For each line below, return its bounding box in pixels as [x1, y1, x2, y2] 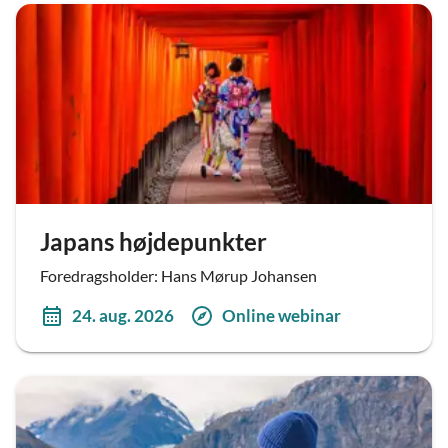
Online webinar [222, 305, 341, 327]
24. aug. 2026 [72, 305, 174, 327]
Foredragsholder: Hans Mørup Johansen [40, 265, 317, 285]
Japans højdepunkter [40, 226, 267, 256]
